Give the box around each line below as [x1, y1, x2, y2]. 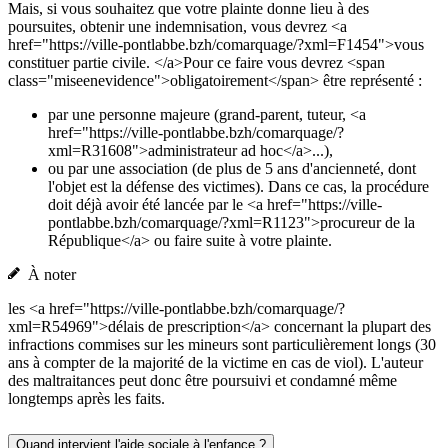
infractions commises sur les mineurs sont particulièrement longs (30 [8, 336, 436, 354]
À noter [20, 266, 76, 284]
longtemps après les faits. [8, 390, 165, 408]
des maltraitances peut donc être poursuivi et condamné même [8, 372, 397, 390]
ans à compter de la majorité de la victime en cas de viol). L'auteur [8, 354, 423, 372]
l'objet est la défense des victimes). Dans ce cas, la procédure [48, 178, 429, 196]
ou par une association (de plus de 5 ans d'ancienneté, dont [48, 160, 416, 178]
